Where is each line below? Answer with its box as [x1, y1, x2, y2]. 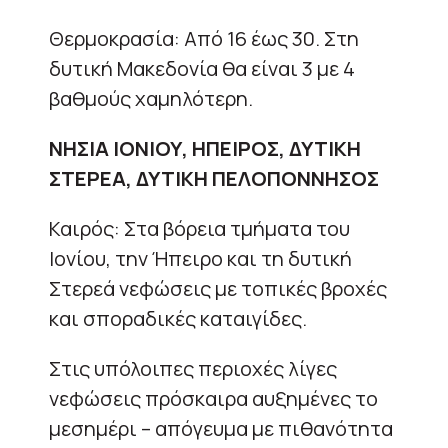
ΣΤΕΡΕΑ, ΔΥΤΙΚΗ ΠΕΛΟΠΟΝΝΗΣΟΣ [49, 164, 379, 192]
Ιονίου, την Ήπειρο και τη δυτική [49, 244, 352, 272]
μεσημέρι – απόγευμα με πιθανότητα [49, 414, 393, 442]
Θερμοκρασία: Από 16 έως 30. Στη [49, 24, 359, 52]
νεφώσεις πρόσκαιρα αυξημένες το [49, 384, 378, 412]
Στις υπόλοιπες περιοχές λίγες [49, 354, 337, 382]
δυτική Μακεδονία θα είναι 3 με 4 [49, 54, 355, 82]
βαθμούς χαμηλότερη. [49, 84, 253, 112]
